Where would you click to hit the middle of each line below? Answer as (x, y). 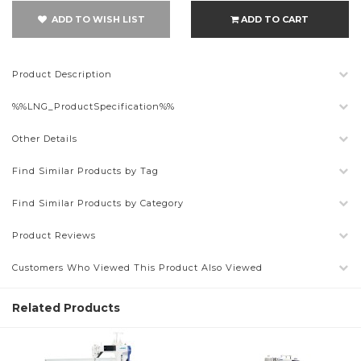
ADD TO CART (274, 19)
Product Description (62, 74)
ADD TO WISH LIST (95, 19)
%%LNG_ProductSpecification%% (93, 106)
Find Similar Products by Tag (85, 171)
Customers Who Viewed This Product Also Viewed (137, 268)
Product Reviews (54, 235)
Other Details (45, 139)
